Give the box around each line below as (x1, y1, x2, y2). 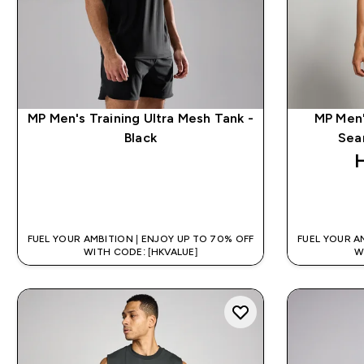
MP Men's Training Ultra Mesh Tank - (28, 110, 254, 125)
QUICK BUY (115, 192, 185, 206)
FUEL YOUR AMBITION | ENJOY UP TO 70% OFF (27, 232, 254, 245)
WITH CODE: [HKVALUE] (84, 245, 198, 258)
